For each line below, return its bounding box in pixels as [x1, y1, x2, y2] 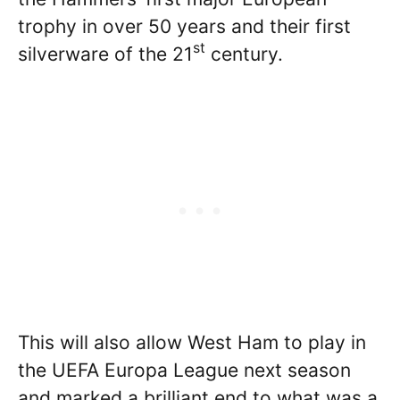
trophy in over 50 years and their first [18, 15, 351, 37]
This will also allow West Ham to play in [18, 330, 366, 354]
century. [205, 43, 283, 65]
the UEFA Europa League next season [18, 358, 351, 381]
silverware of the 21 [18, 43, 193, 65]
